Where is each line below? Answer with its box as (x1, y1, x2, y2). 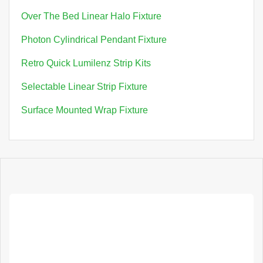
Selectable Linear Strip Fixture (21, 82, 147, 92)
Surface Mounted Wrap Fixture (21, 105, 148, 115)
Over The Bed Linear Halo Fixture (21, 11, 161, 21)
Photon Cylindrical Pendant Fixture (21, 35, 167, 45)
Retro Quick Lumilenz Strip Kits (21, 58, 151, 68)
